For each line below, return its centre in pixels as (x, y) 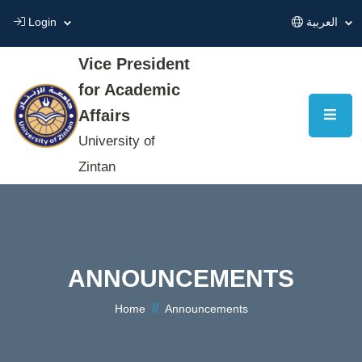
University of (116, 141)
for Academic (129, 90)
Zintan (97, 167)
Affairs (104, 116)
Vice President (134, 64)
